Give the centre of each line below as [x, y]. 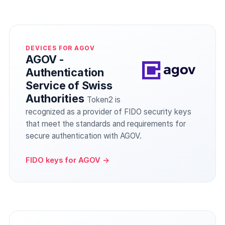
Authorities [55, 98]
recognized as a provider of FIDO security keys [108, 112]
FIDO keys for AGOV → [68, 160]
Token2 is [103, 100]
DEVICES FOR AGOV [61, 48]
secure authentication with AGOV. [84, 136]
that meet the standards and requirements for [106, 124]
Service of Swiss [69, 85]
